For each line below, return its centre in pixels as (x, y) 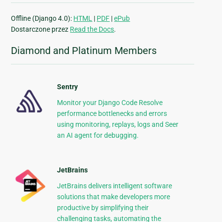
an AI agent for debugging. (98, 136)
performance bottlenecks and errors (112, 114)
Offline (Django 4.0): (42, 19)
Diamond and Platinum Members (84, 51)
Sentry (67, 87)
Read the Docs (92, 29)
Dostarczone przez (41, 29)
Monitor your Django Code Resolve (110, 103)
